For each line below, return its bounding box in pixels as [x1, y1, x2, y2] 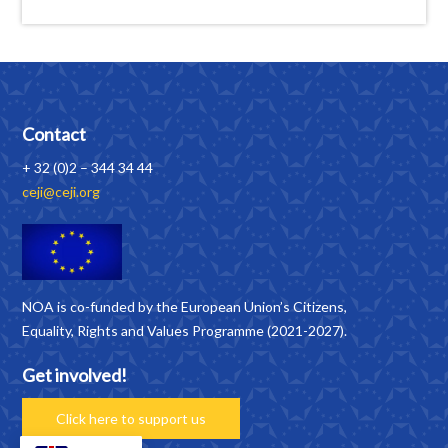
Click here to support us [56, 409, 207, 427]
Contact [22, 122, 87, 145]
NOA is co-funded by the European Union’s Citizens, [22, 297, 348, 315]
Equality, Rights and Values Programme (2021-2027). [22, 321, 348, 339]
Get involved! [22, 363, 128, 386]
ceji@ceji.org [22, 182, 101, 200]
